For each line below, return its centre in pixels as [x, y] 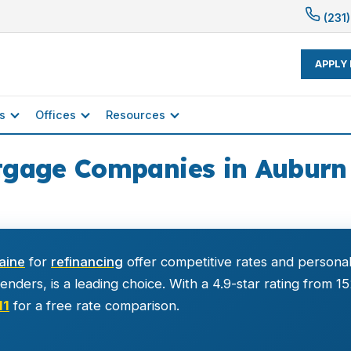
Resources [136, 115]
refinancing [87, 262]
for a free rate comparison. [94, 306]
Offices [56, 115]
